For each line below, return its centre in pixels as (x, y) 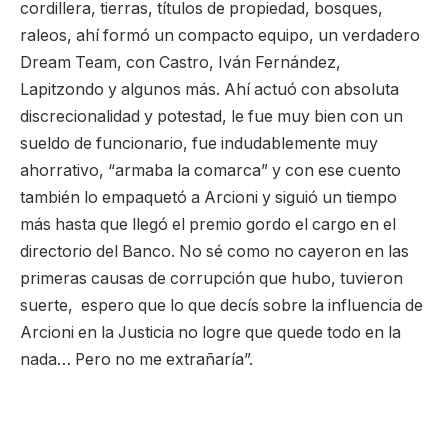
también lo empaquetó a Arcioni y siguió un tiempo (208, 197)
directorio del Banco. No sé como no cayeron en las (214, 251)
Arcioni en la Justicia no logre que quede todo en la (210, 332)
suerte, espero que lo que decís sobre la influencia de (221, 305)
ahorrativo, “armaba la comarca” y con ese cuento (210, 170)
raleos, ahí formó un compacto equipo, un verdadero (220, 35)
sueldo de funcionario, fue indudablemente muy (199, 143)
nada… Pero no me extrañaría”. (136, 359)
